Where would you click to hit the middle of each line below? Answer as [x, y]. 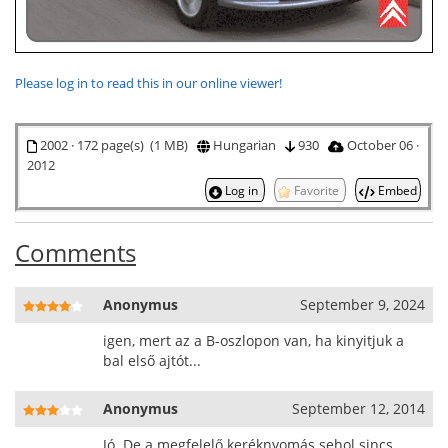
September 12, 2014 [358, 409]
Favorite [316, 190]
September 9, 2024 [362, 305]
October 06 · [381, 145]
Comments [75, 253]
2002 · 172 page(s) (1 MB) [116, 145]
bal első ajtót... [152, 361]
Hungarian [247, 145]
